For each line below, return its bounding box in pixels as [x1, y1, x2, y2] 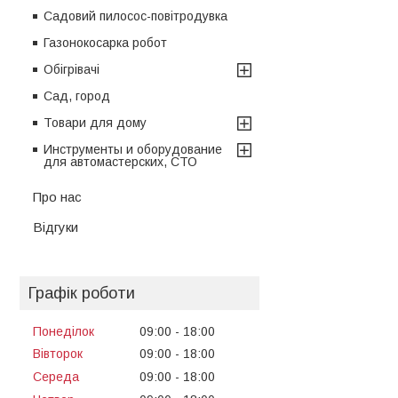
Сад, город [44, 88, 110, 103]
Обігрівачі [44, 61, 99, 76]
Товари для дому [44, 115, 147, 130]
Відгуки [33, 219, 78, 235]
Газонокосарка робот [44, 35, 167, 50]
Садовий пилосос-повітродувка [44, 8, 227, 23]
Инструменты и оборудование [44, 141, 222, 156]
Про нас [33, 188, 82, 204]
